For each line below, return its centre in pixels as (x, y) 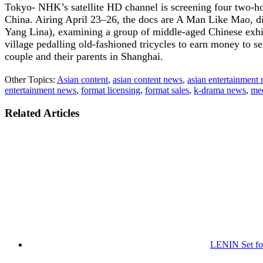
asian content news (148, 79)
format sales (167, 90)
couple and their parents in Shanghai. (84, 56)
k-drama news (220, 90)
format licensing (111, 90)
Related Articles (42, 113)
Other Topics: (31, 79)
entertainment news (41, 90)
